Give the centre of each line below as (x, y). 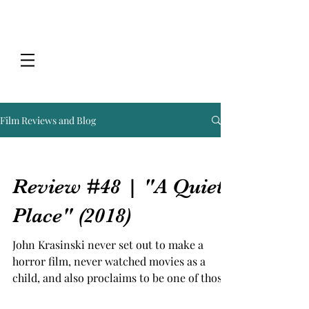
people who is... (50, 294)
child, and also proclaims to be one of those (120, 278)
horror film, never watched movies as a (109, 261)
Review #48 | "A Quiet (118, 186)
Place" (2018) (72, 215)
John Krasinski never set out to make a (108, 245)
